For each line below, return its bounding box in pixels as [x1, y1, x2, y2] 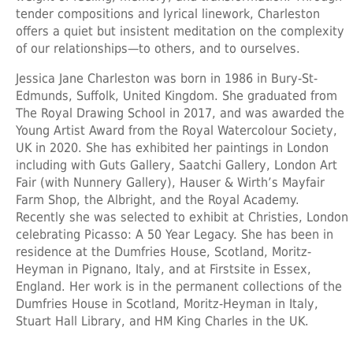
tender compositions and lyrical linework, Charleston [16, 6, 320, 21]
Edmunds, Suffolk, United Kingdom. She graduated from [16, 87, 337, 103]
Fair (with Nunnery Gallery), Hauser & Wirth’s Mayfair [16, 174, 325, 190]
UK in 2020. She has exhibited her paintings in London [16, 139, 329, 155]
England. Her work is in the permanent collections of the [16, 278, 342, 294]
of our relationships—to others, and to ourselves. [16, 40, 300, 56]
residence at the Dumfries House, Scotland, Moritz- [16, 243, 311, 259]
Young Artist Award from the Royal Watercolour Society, [16, 122, 337, 138]
